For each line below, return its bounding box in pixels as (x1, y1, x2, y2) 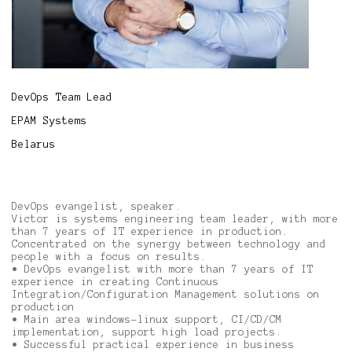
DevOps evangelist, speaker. (12, 201, 181, 212)
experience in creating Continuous (12, 277, 219, 288)
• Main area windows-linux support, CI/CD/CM (12, 314, 282, 325)
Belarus (12, 139, 56, 150)
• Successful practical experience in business (12, 339, 295, 350)
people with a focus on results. (12, 251, 207, 262)
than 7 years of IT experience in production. (12, 226, 288, 237)
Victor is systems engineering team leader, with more (12, 214, 339, 225)
